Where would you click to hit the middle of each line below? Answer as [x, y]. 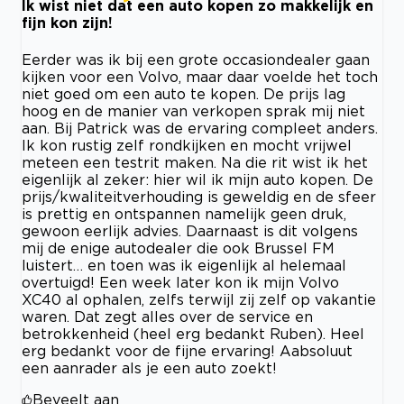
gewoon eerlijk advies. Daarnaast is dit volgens [190, 230]
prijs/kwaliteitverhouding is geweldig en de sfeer [199, 196]
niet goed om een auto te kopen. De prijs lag [184, 93]
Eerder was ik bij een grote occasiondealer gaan [196, 59]
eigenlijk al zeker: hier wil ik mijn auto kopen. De [197, 179]
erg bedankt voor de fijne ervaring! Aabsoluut [187, 350]
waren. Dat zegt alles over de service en [167, 316]
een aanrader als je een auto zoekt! [149, 367]
